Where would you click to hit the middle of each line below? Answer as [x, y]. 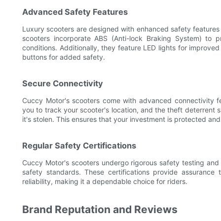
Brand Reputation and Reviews [100, 210]
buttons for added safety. [64, 57]
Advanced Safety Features [75, 12]
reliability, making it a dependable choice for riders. [105, 182]
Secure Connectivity [63, 84]
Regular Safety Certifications [79, 146]
